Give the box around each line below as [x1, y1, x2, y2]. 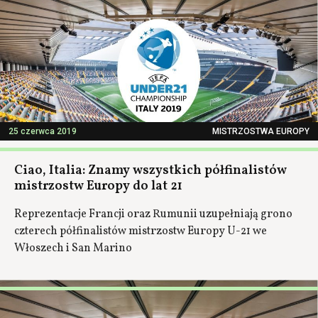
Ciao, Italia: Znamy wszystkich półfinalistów [14, 162, 287, 180]
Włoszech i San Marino [14, 241, 132, 256]
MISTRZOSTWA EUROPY [212, 126, 309, 136]
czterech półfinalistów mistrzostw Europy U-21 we [14, 224, 267, 239]
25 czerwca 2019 [9, 126, 77, 136]
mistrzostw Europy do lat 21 [14, 177, 182, 195]
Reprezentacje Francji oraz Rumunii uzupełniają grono [14, 207, 292, 222]
